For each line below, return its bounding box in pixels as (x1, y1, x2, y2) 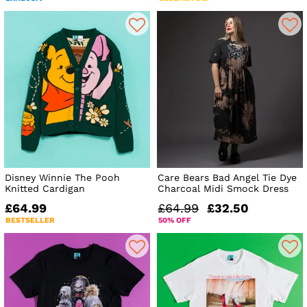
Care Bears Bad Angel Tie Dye (158, 171, 297, 183)
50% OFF (158, 215, 192, 225)
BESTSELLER (5, 215, 55, 225)
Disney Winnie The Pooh (5, 171, 120, 183)
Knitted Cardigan (5, 182, 85, 194)
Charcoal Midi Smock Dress (158, 182, 289, 194)
